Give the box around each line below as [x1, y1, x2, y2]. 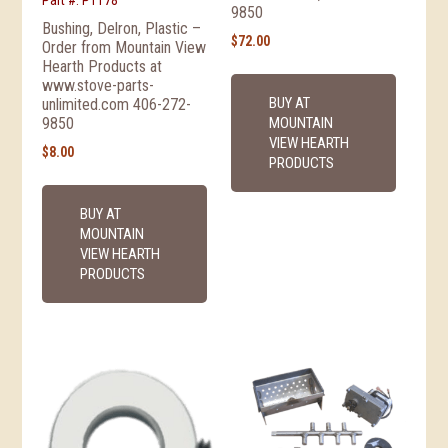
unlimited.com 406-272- [42, 95, 192, 115]
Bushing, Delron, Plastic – [42, 19, 202, 39]
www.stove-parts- [42, 76, 155, 96]
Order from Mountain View [42, 38, 207, 58]
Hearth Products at [42, 57, 163, 77]
